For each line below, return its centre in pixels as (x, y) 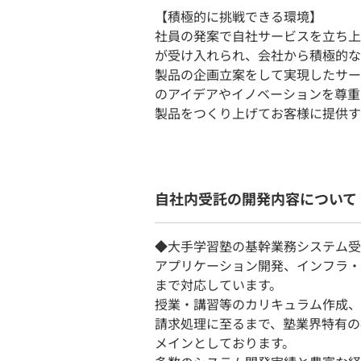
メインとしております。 (225, 342)
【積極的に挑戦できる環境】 (239, 16)
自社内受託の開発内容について (256, 198)
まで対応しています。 (218, 284)
